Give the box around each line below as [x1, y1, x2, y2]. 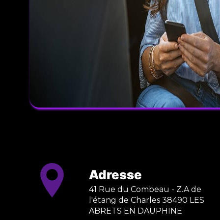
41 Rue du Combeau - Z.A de [88, 184, 201, 194]
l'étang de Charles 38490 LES [88, 195, 204, 205]
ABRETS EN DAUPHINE [88, 206, 182, 216]
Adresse [88, 166, 142, 182]
